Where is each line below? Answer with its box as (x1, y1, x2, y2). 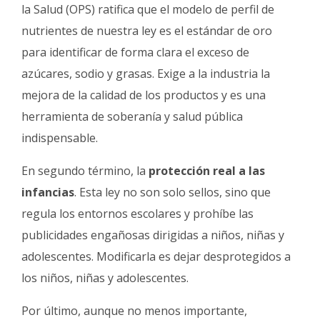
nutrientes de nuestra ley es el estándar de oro (21, 22, 272, 39)
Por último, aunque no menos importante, (21, 302, 247, 319)
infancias (21, 184, 74, 200)
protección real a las (149, 162, 265, 179)
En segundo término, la (21, 162, 149, 179)
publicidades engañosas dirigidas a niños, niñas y (21, 226, 284, 243)
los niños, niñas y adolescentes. (21, 269, 189, 286)
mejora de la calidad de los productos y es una (21, 86, 266, 103)
